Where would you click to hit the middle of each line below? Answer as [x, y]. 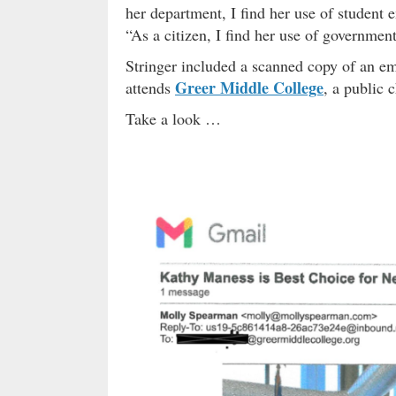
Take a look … [173, 118]
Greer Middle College [249, 87]
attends [150, 87]
